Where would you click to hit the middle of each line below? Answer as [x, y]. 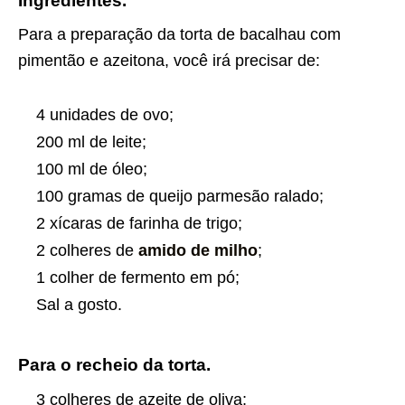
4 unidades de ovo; [105, 115]
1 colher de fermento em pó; [138, 278]
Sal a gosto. [79, 305]
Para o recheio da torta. [114, 365]
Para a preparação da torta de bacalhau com [179, 35]
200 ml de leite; [91, 142]
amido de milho [198, 251]
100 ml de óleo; [92, 170]
